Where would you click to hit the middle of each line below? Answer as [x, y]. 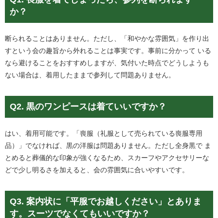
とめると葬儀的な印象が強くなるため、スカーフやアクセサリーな [107, 158]
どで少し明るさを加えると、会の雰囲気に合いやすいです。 [97, 170]
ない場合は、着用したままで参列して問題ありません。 [90, 75]
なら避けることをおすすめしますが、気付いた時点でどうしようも [107, 63]
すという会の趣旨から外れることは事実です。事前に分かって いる [108, 51]
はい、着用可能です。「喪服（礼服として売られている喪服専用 [104, 133]
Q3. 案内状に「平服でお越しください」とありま [106, 201]
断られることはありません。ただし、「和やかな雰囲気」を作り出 [107, 38]
